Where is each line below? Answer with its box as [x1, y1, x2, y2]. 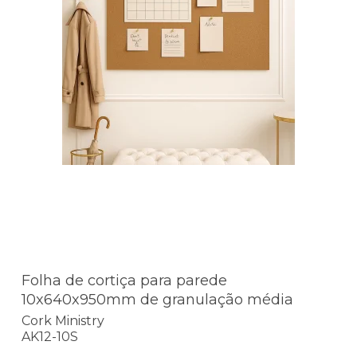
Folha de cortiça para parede [22, 272, 227, 290]
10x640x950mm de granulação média [22, 291, 293, 309]
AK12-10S [22, 328, 78, 344]
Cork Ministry [22, 312, 104, 328]
